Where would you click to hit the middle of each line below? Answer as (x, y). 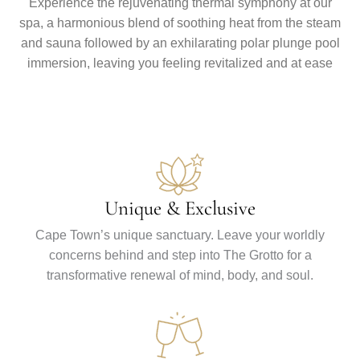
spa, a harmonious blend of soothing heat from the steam (180, 23)
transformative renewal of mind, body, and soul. (180, 275)
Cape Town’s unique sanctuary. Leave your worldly (180, 235)
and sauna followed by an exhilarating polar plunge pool (180, 43)
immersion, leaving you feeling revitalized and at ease (180, 63)
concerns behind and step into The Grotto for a (180, 255)
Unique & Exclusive (180, 208)
